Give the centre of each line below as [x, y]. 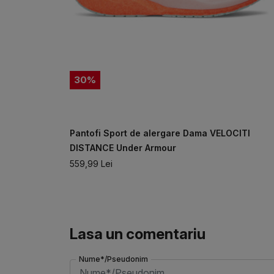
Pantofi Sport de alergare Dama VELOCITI [160, 133]
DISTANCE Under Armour [123, 147]
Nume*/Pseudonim [113, 259]
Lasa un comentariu [137, 234]
